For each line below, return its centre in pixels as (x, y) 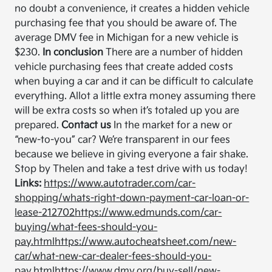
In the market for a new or (172, 126)
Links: (29, 184)
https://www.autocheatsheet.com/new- (146, 242)
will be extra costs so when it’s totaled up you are (127, 111)
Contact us (87, 126)
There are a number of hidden (173, 53)
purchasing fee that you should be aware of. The (126, 24)
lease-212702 (45, 213)
